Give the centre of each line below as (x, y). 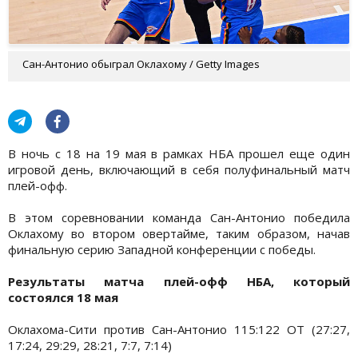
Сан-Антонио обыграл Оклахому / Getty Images (141, 64)
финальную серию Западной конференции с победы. (162, 249)
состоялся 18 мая (63, 297)
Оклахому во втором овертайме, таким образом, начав (179, 233)
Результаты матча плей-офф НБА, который (179, 281)
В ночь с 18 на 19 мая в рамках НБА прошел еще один (179, 153)
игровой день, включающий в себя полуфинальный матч (179, 169)
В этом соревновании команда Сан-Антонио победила (179, 217)
